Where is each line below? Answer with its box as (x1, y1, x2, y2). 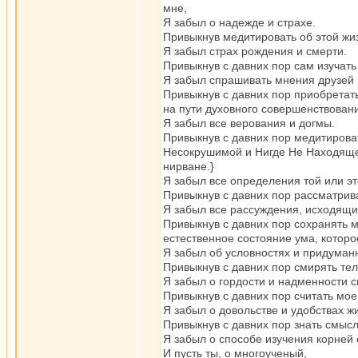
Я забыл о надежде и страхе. (163, 16, 316, 29)
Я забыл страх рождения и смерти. (163, 45, 347, 58)
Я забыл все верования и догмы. (163, 117, 335, 129)
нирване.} (163, 160, 214, 173)
